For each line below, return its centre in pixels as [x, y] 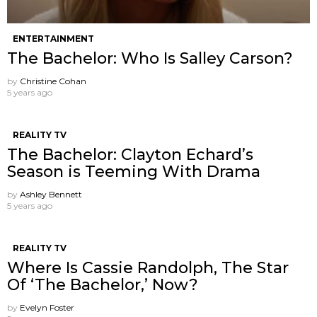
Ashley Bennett [51, 195]
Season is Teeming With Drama [134, 172]
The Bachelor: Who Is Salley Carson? [150, 59]
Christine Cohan [53, 81]
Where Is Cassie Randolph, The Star [148, 268]
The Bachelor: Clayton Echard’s [130, 155]
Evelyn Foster [47, 308]
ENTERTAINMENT [53, 39]
